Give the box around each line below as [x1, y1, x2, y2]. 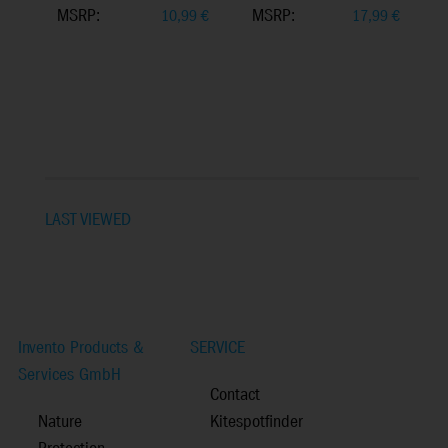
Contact [210, 383, 260, 407]
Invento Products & [18, 336, 144, 360]
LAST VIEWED [45, 208, 131, 232]
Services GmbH [18, 363, 121, 387]
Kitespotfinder [210, 410, 303, 434]
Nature [38, 410, 82, 434]
